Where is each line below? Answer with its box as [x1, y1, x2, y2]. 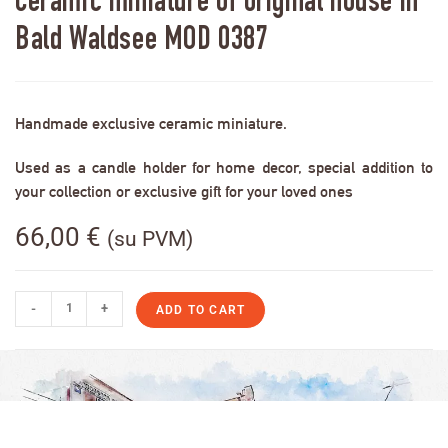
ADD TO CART [156, 302, 246, 317]
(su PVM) [107, 226, 193, 251]
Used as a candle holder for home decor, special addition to [15, 157, 433, 177]
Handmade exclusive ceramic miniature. [15, 113, 287, 133]
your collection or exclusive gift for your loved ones [15, 181, 353, 201]
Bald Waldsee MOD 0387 [15, 25, 269, 58]
